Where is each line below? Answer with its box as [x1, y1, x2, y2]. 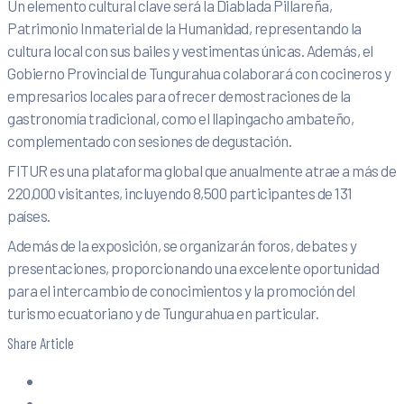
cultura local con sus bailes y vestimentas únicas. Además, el [7, 41, 373, 60]
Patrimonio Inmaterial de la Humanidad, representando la [7, 19, 362, 38]
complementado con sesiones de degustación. [7, 132, 291, 151]
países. [7, 207, 50, 225]
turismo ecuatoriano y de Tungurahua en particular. [7, 304, 318, 323]
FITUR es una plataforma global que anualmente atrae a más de [7, 161, 396, 180]
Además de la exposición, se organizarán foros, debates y [7, 236, 356, 255]
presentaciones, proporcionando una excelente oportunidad [7, 259, 379, 278]
